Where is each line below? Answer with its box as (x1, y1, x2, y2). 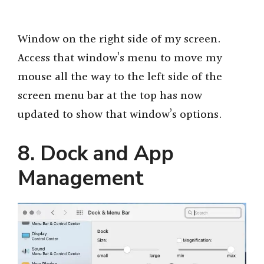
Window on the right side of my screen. (18, 31, 221, 49)
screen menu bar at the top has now (18, 87, 202, 105)
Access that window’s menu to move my (18, 49, 222, 68)
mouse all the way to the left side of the (18, 68, 222, 87)
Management (18, 164, 144, 192)
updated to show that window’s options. (18, 106, 222, 124)
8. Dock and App (18, 139, 174, 167)
